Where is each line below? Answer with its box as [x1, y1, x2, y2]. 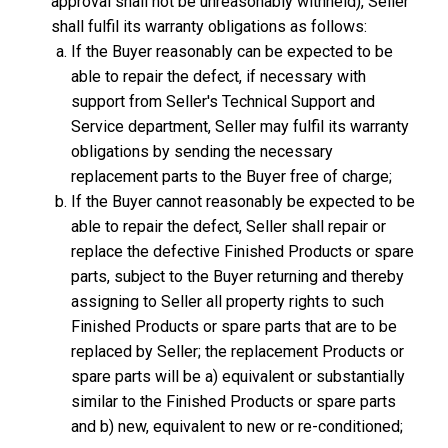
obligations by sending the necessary [71, 142, 334, 161]
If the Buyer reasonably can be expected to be [71, 42, 394, 61]
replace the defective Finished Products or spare [71, 242, 415, 261]
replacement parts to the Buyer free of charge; [71, 167, 393, 186]
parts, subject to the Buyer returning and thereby [71, 267, 405, 286]
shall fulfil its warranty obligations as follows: [51, 17, 368, 36]
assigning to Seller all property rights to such [71, 292, 385, 311]
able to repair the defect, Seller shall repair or [71, 217, 387, 236]
